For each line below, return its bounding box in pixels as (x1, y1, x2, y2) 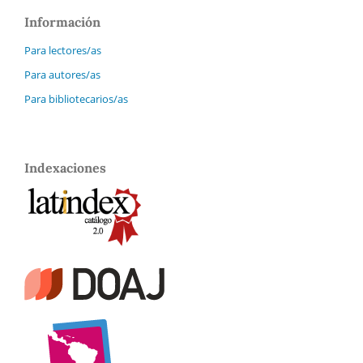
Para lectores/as (24, 43, 101, 58)
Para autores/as (24, 67, 100, 83)
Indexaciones (24, 160, 106, 176)
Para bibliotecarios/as (24, 92, 128, 107)
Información (24, 14, 100, 31)
